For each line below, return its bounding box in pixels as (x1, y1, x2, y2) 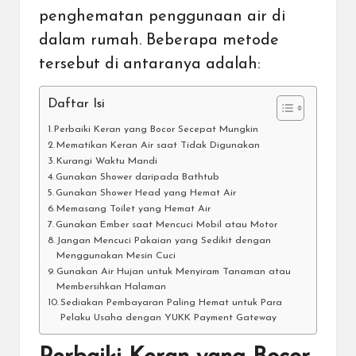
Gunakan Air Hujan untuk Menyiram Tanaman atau (56, 266, 292, 277)
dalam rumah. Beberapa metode (39, 32, 279, 48)
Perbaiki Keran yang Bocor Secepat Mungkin (54, 124, 259, 134)
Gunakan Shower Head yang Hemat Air (56, 188, 237, 198)
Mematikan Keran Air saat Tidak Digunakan (56, 140, 261, 150)
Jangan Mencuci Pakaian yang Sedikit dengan (56, 235, 272, 246)
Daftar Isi (48, 97, 105, 110)
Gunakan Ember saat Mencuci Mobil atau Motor (56, 219, 278, 230)
